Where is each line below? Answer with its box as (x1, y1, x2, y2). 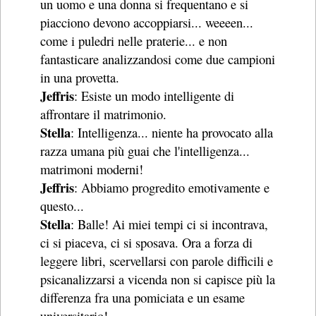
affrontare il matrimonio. (40, 105, 167, 123)
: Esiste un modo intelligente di (74, 87, 235, 105)
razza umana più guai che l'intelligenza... (40, 142, 250, 160)
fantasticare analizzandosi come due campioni (40, 50, 276, 68)
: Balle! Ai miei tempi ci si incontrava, (71, 215, 269, 233)
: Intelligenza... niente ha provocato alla (71, 123, 274, 142)
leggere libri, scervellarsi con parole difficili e (40, 252, 274, 270)
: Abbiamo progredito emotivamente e (74, 178, 270, 197)
